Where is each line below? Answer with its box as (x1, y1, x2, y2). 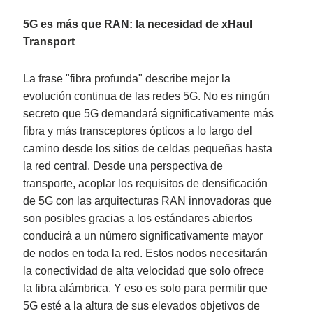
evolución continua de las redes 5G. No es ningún (23, 90, 270, 103)
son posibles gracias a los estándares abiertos (23, 212, 253, 225)
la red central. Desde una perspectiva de (23, 160, 224, 173)
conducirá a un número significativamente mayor (23, 230, 263, 242)
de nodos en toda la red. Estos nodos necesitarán (23, 247, 268, 260)
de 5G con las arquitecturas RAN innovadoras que (23, 195, 272, 208)
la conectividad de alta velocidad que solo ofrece (23, 265, 265, 277)
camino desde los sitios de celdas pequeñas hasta (23, 143, 273, 155)
